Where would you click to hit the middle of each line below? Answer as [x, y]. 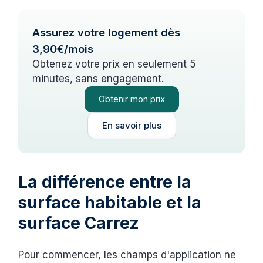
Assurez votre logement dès [107, 32]
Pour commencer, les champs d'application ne [127, 254]
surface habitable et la [110, 202]
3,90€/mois [63, 48]
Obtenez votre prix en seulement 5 [114, 64]
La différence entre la [105, 182]
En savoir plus [131, 125]
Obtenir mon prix [131, 99]
